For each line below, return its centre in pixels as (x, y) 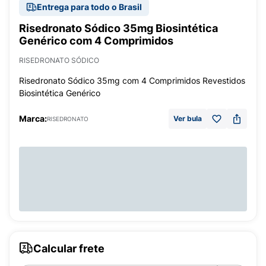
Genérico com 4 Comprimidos (96, 41)
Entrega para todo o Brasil (89, 7)
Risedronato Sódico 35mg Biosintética (118, 28)
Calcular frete (69, 248)
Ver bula (188, 118)
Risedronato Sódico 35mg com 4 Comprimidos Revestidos (132, 80)
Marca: (33, 118)
